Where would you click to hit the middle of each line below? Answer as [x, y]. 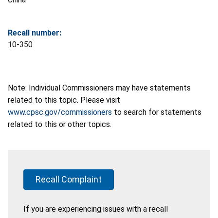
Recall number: [35, 33]
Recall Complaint [69, 180]
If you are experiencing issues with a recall [96, 209]
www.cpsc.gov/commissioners [60, 112]
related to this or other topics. [60, 125]
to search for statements [157, 112]
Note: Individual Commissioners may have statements [99, 88]
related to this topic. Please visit [64, 100]
